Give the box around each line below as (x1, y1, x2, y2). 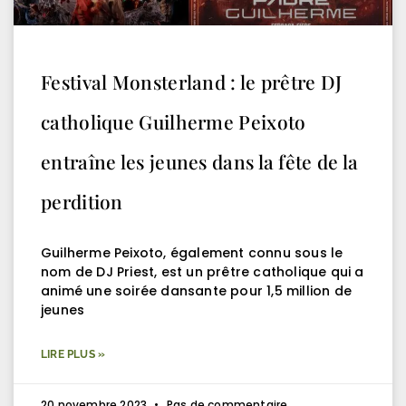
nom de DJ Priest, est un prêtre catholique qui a (41, 262, 364, 281)
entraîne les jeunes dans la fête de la (41, 148, 359, 174)
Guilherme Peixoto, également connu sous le (41, 243, 343, 262)
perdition (41, 188, 123, 214)
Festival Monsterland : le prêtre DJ (41, 68, 343, 94)
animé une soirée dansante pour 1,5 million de (41, 281, 353, 300)
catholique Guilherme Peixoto (41, 108, 306, 134)
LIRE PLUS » (41, 347, 106, 361)
